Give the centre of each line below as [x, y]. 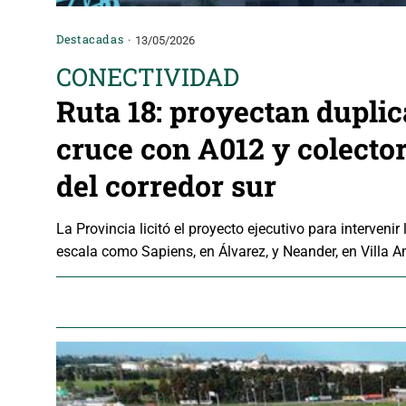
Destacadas [90, 39]
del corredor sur [166, 185]
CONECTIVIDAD [148, 76]
